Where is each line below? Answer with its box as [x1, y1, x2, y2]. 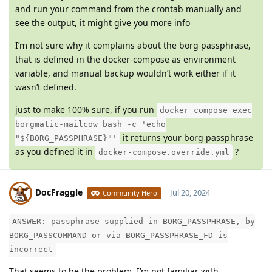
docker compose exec [160, 106, 252, 115]
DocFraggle [35, 186, 83, 198]
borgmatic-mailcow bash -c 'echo [15, 120, 166, 129]
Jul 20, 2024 [169, 186, 210, 198]
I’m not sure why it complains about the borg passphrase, [15, 39, 251, 52]
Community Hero [103, 188, 158, 197]
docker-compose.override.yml [98, 148, 229, 157]
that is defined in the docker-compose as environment [15, 53, 236, 66]
